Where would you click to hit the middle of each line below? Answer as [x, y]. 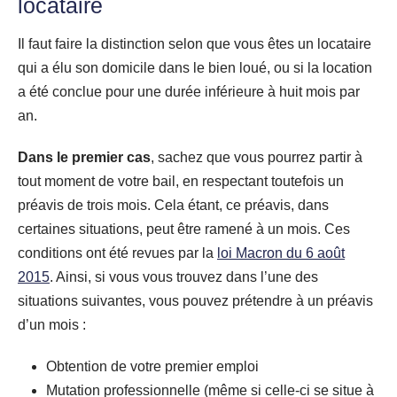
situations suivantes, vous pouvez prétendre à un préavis [195, 300]
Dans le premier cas [84, 157]
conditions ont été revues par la [117, 253]
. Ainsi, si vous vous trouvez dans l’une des [184, 276]
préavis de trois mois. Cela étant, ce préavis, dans [173, 205]
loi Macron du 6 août [281, 253]
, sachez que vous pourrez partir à [257, 157]
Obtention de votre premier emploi [152, 366]
